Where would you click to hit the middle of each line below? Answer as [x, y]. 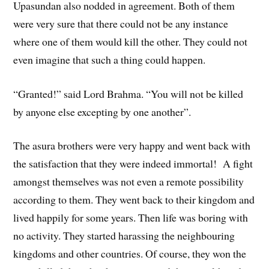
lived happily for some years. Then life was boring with [131, 218]
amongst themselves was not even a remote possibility [129, 182]
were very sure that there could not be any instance [121, 23]
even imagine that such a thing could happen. [110, 59]
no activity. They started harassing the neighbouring [124, 236]
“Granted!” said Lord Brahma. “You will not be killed [128, 93]
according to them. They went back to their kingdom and [134, 200]
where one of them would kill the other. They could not [131, 41]
